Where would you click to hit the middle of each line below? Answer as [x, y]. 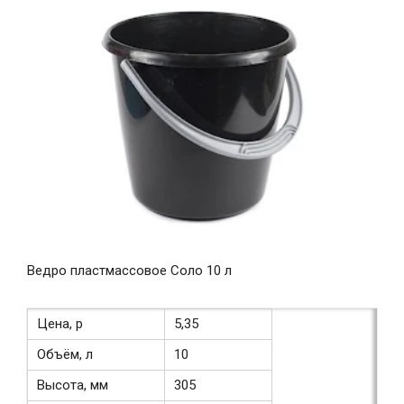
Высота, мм [73, 385]
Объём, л [65, 354]
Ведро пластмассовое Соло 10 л [129, 270]
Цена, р [60, 323]
